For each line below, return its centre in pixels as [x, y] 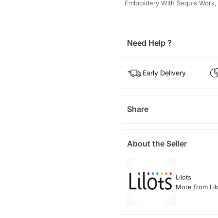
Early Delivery [164, 73]
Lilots [183, 177]
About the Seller [157, 143]
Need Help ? [149, 43]
